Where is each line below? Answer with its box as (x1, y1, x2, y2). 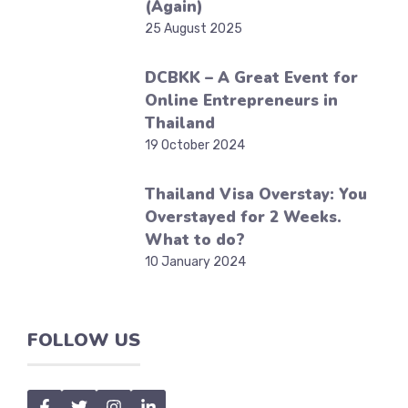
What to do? (145, 229, 246, 250)
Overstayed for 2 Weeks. (145, 207, 342, 228)
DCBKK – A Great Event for (145, 67, 359, 88)
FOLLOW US (27, 328, 140, 352)
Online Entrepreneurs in (145, 90, 339, 111)
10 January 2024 (145, 254, 247, 270)
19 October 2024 (145, 138, 246, 153)
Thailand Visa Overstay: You (145, 184, 368, 205)
